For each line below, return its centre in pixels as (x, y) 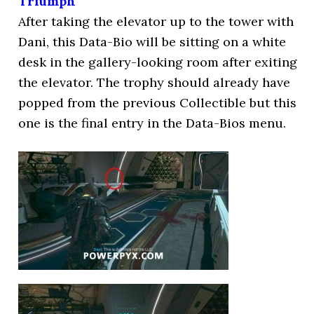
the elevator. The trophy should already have (155, 82)
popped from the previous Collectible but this (158, 103)
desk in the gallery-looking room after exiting (158, 62)
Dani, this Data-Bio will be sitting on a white (152, 42)
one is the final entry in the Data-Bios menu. (152, 123)
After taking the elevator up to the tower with (156, 21)
